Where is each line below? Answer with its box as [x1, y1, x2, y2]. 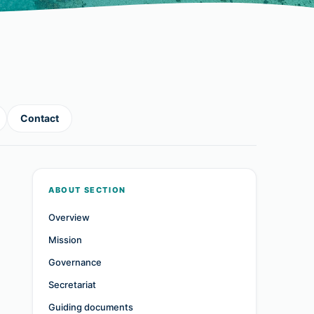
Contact [20, 112, 59, 124]
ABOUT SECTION [48, 185, 126, 195]
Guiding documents [48, 301, 133, 313]
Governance [48, 257, 102, 268]
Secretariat [48, 279, 96, 290]
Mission [48, 234, 82, 245]
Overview [48, 212, 90, 223]
